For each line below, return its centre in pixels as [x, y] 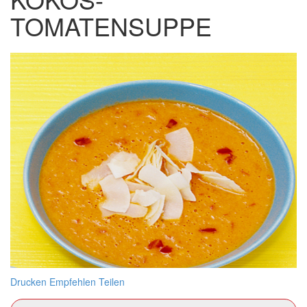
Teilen [112, 281]
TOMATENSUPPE [111, 26]
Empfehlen [73, 281]
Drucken [28, 281]
